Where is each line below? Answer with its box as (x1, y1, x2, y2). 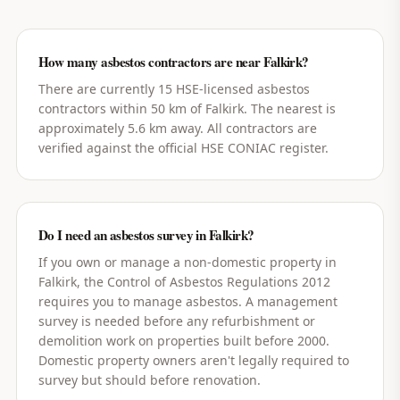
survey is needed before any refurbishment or (37, 312, 315, 329)
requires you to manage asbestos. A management (37, 293, 337, 310)
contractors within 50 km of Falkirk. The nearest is (37, 100, 336, 117)
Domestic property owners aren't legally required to (37, 352, 349, 369)
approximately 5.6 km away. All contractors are (37, 120, 317, 137)
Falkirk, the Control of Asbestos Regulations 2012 (37, 273, 330, 290)
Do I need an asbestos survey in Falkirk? (37, 225, 254, 245)
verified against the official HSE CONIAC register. (37, 139, 329, 156)
